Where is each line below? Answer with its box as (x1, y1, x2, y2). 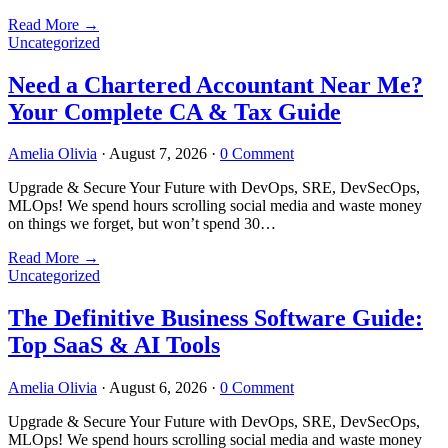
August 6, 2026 (109, 379, 207, 397)
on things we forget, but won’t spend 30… (8, 215, 276, 233)
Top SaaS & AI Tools (8, 332, 220, 359)
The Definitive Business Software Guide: (8, 305, 423, 332)
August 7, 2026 (109, 145, 207, 163)
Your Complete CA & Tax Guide (8, 98, 341, 125)
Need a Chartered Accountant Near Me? (8, 71, 423, 98)
